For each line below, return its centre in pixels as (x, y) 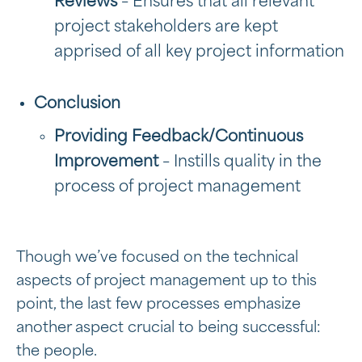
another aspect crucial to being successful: (168, 328)
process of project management (177, 187)
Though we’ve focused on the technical (157, 257)
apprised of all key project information (199, 52)
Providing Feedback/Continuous (179, 137)
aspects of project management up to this (166, 281)
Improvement (108, 162)
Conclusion (77, 104)
